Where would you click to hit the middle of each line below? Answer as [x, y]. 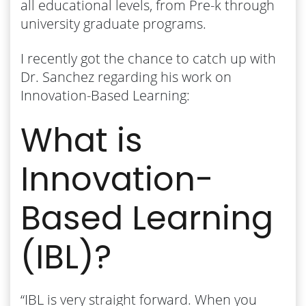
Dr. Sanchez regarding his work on [126, 76]
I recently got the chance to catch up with [148, 58]
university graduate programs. [113, 23]
